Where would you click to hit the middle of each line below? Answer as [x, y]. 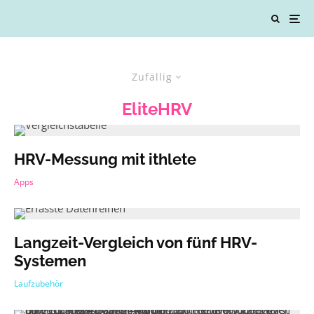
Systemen [50, 261]
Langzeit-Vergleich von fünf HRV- [136, 243]
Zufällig [152, 77]
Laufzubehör [39, 284]
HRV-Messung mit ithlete [105, 159]
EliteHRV [157, 109]
